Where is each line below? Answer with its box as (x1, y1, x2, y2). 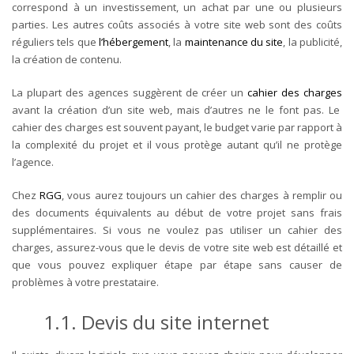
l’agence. (12, 154, 56, 169)
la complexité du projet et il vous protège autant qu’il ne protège (12, 137, 342, 152)
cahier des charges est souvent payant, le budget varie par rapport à (12, 119, 342, 134)
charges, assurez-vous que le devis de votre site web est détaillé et (12, 239, 342, 254)
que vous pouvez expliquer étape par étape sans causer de (12, 257, 342, 272)
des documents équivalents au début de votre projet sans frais (12, 205, 342, 220)
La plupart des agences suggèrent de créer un (12, 85, 248, 100)
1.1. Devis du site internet (43, 308, 274, 335)
